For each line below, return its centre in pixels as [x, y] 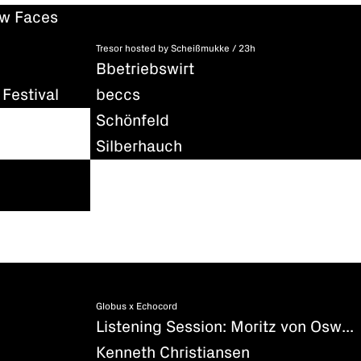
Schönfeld [133, 120]
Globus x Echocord [137, 307]
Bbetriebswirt [145, 69]
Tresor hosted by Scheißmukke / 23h [176, 49]
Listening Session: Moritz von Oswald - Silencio [348, 327]
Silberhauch [139, 146]
